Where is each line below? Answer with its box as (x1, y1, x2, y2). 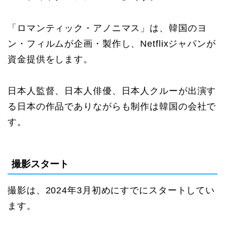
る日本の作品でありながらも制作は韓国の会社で (8, 101, 216, 111)
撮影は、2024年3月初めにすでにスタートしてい (8, 185, 215, 196)
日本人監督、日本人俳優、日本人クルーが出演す (8, 85, 216, 96)
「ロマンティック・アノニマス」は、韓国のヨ (8, 23, 207, 33)
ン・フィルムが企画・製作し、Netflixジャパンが (8, 38, 216, 49)
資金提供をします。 (8, 54, 93, 64)
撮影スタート (12, 159, 69, 170)
